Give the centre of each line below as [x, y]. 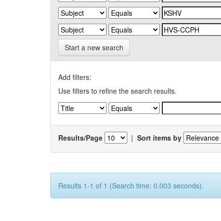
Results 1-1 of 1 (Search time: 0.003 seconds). [131, 185]
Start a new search [94, 47]
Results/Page [80, 137]
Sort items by [159, 137]
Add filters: [75, 77]
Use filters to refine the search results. [117, 91]
